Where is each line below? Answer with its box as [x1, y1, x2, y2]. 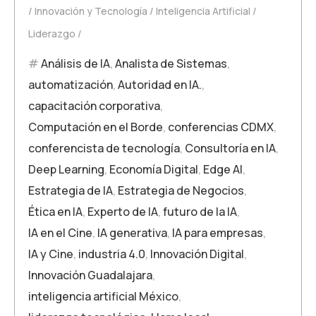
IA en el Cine [28, 225, 92, 241]
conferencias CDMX [168, 119, 274, 135]
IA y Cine [28, 246, 73, 262]
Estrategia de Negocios [118, 183, 244, 199]
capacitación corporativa [28, 98, 160, 114]
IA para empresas [172, 225, 263, 241]
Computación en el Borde [28, 119, 163, 135]
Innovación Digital [150, 246, 244, 262]
